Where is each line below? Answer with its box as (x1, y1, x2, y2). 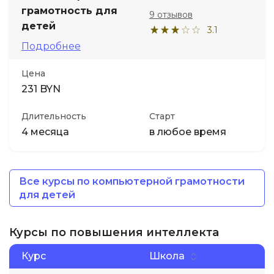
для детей (19, 189, 75, 201)
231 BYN (21, 83, 61, 95)
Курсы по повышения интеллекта (9, 226, 219, 239)
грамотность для (21, 5, 117, 17)
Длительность (21, 111, 86, 122)
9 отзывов (149, 9, 193, 20)
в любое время (149, 126, 226, 138)
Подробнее (21, 40, 81, 52)
